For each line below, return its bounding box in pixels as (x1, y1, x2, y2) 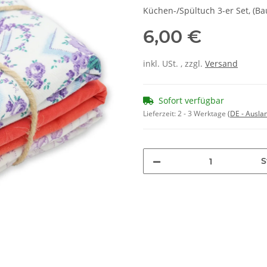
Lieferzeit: (143, 108, 178, 119)
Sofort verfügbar (159, 95, 224, 107)
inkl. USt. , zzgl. (143, 58, 205, 70)
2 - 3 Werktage (178, 108, 228, 119)
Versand (205, 58, 238, 70)
